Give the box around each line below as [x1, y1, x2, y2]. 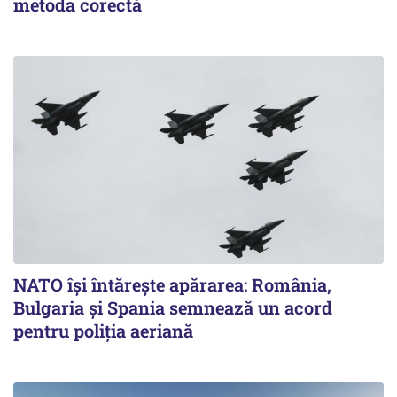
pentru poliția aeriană [13, 319, 193, 343]
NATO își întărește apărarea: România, [13, 273, 331, 297]
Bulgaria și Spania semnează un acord [13, 296, 332, 320]
